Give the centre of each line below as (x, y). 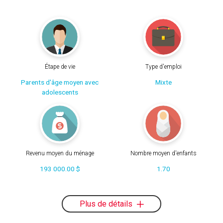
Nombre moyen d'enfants (163, 154)
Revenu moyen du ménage (60, 154)
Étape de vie (60, 66)
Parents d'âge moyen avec (60, 82)
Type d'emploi (163, 66)
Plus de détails (107, 204)
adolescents (60, 92)
